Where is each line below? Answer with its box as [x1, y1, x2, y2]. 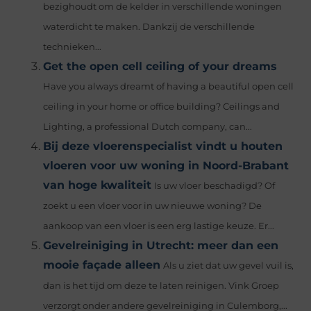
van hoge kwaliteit [43, 178, 152, 192]
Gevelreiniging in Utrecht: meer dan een [43, 239, 279, 253]
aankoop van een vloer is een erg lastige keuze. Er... [43, 221, 275, 232]
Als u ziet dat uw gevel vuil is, [163, 260, 294, 271]
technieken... [43, 42, 102, 53]
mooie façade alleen [43, 258, 161, 272]
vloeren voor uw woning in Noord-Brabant [43, 159, 289, 173]
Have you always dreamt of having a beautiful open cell [43, 81, 294, 92]
